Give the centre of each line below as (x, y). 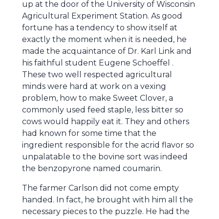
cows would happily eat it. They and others (106, 121)
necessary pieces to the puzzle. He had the (106, 211)
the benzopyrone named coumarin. (92, 168)
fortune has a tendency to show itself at (100, 28)
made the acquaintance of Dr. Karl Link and (107, 51)
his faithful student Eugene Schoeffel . (98, 63)
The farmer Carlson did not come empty (100, 188)
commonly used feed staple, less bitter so (103, 110)
